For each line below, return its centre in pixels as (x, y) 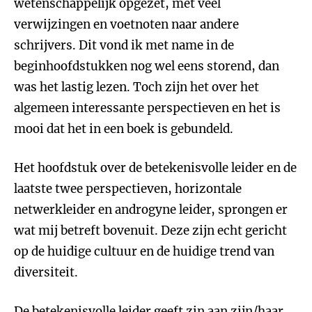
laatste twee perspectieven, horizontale (128, 189)
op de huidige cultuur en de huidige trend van (144, 251)
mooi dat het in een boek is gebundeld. (124, 129)
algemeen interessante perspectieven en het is (147, 108)
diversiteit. (46, 272)
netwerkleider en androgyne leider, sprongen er (151, 210)
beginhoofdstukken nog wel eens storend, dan (147, 66)
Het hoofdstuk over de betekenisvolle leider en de (155, 168)
